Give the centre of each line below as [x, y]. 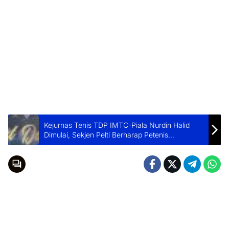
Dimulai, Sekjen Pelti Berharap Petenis [106, 135]
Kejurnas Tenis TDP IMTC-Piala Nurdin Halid [117, 125]
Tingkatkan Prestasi [76, 145]
